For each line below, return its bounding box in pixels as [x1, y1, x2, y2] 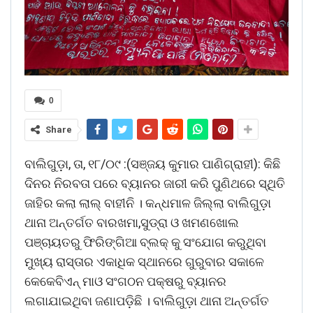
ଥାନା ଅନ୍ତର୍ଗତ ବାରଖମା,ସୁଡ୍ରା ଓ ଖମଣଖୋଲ [24, 214, 239, 230]
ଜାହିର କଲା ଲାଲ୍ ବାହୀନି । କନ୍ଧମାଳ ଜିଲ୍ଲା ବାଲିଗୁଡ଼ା [24, 195, 271, 210]
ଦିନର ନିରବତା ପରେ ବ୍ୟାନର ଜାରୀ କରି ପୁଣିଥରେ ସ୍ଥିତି [24, 175, 285, 191]
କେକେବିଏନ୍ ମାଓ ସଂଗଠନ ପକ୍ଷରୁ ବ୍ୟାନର [24, 273, 226, 289]
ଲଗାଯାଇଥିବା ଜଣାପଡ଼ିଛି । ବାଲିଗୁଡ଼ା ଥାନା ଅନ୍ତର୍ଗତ [24, 293, 269, 308]
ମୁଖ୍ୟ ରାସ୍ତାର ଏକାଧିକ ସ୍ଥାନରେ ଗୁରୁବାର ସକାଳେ [24, 254, 264, 269]
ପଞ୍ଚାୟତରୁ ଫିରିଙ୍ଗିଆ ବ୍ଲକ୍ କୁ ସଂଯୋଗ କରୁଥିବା [24, 234, 266, 249]
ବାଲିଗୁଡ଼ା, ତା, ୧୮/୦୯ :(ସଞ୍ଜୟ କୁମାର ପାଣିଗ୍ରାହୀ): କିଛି [24, 156, 280, 171]
